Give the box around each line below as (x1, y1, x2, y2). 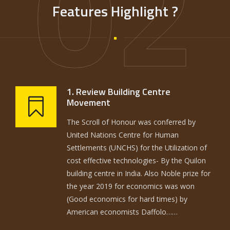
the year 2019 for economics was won (67, 181, 195, 191)
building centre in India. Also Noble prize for (67, 168, 210, 179)
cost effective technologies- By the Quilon (67, 156, 206, 166)
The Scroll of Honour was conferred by (67, 117, 196, 127)
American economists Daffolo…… (67, 207, 178, 217)
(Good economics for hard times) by (67, 194, 187, 204)
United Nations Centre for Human (67, 130, 179, 140)
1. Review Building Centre (67, 85, 170, 99)
